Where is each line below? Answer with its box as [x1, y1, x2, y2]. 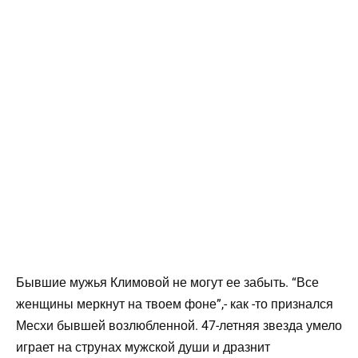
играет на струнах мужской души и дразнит [16, 339, 270, 355]
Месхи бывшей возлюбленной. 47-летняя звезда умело [16, 317, 342, 333]
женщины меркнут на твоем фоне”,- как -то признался [16, 296, 336, 312]
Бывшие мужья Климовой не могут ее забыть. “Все [16, 274, 319, 290]
